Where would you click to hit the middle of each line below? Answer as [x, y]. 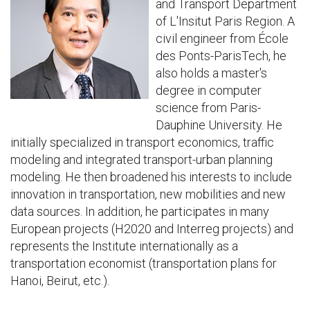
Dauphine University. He [219, 125]
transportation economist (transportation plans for [144, 263]
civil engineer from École [222, 38]
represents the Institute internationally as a [124, 246]
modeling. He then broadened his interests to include [151, 177]
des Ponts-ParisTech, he [221, 56]
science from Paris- [208, 108]
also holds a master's [211, 73]
